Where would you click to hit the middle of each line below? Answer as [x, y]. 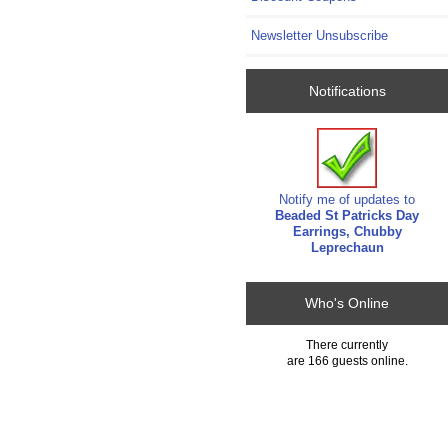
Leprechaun [347, 248]
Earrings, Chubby [347, 232]
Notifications [347, 90]
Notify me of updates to [347, 200]
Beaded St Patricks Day [347, 216]
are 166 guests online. [347, 360]
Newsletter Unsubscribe [320, 36]
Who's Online [347, 303]
